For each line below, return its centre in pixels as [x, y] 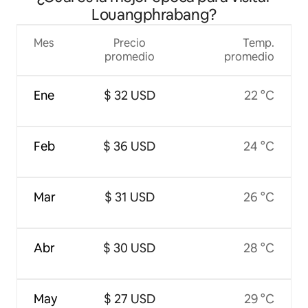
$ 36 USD [130, 146]
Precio [129, 43]
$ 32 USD [129, 96]
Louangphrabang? [154, 15]
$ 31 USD [129, 197]
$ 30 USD [130, 248]
